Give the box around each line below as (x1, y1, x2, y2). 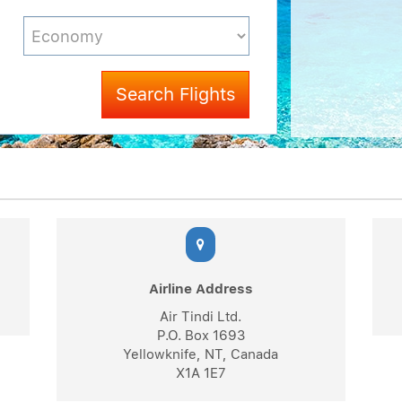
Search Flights (179, 83, 236, 105)
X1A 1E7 (175, 365, 226, 381)
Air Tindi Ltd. (160, 309, 242, 325)
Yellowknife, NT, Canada (123, 346, 279, 363)
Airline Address (148, 281, 253, 297)
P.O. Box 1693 (156, 328, 245, 344)
